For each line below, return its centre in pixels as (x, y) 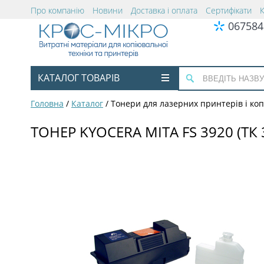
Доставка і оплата (164, 10)
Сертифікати (229, 10)
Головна (47, 103)
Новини (108, 10)
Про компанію (57, 10)
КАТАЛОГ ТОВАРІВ (79, 78)
